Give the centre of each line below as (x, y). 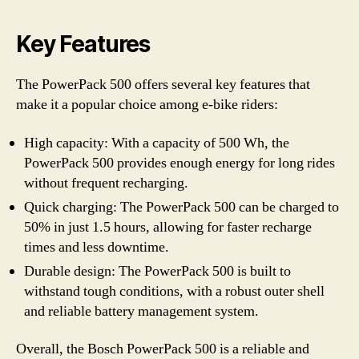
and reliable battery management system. (141, 311)
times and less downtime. (97, 247)
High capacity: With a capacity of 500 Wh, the (157, 143)
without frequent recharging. (106, 183)
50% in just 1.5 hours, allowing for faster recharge (168, 227)
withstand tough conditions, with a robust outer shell (174, 291)
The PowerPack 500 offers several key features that (163, 85)
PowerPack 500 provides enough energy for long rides (179, 163)
